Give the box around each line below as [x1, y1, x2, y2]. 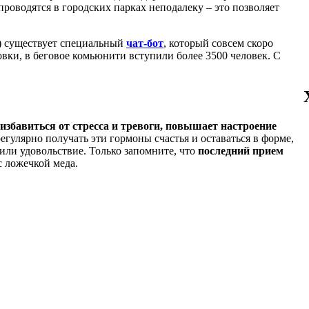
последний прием [198, 145, 283, 157]
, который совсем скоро [163, 37, 273, 49]
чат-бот [126, 37, 163, 49]
